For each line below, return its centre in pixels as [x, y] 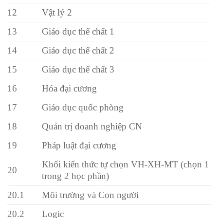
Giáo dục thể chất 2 [78, 50]
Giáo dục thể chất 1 [78, 31]
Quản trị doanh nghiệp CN [92, 126]
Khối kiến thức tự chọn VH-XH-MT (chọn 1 [126, 164]
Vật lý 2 [57, 12]
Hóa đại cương [70, 88]
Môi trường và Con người [91, 195]
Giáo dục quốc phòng [83, 107]
